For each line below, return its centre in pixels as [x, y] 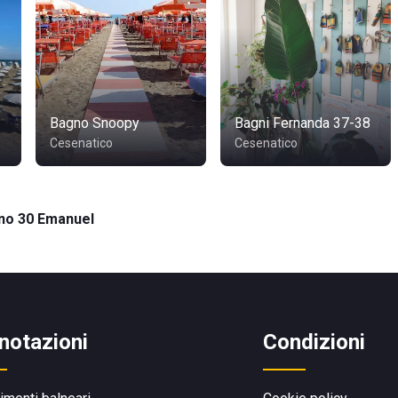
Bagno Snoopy [95, 123]
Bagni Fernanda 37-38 [302, 123]
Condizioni [314, 342]
